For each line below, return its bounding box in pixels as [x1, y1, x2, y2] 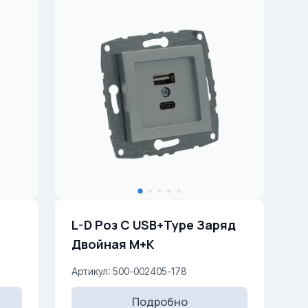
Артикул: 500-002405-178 [71, 265, 187, 277]
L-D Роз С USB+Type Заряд [71, 217, 236, 233]
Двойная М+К [71, 236, 155, 252]
